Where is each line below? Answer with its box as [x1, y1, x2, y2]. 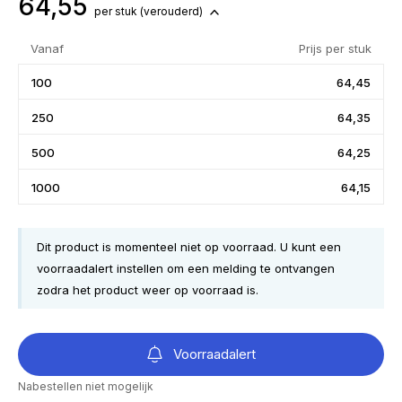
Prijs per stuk [299, 41, 371, 56]
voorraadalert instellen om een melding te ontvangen [37, 261, 335, 275]
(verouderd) [140, 4, 205, 18]
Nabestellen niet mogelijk [18, 380, 153, 393]
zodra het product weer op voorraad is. [37, 283, 258, 297]
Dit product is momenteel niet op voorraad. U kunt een [37, 240, 341, 254]
